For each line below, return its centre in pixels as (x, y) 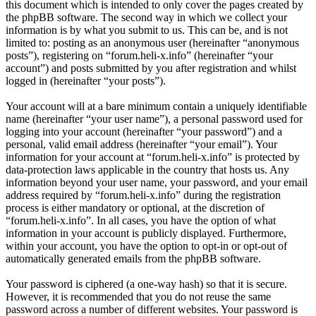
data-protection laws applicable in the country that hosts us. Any (147, 170)
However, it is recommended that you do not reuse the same (138, 297)
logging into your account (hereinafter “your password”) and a (144, 132)
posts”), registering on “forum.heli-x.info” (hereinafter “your (139, 56)
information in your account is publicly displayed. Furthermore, (146, 233)
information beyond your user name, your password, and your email (157, 183)
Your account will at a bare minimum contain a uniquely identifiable (156, 107)
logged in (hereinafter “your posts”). (86, 81)
